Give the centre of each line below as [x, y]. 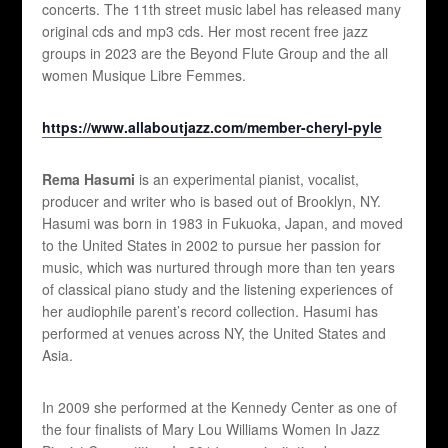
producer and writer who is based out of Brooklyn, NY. [212, 201]
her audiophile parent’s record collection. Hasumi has [210, 311]
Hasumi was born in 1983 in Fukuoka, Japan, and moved [223, 223]
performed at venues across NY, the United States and [214, 333]
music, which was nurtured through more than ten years [219, 267]
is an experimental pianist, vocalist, [247, 179]
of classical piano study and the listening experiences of [218, 289]
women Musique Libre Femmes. [144, 75]
